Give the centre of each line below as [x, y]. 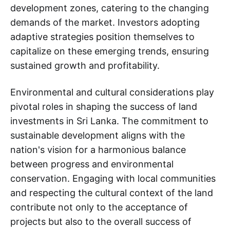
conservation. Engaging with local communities [113, 178]
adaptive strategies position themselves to [102, 37]
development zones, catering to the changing [110, 8]
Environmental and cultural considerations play [112, 92]
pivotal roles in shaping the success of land [104, 107]
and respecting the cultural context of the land [112, 193]
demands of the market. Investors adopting [105, 22]
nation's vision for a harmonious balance [98, 150]
